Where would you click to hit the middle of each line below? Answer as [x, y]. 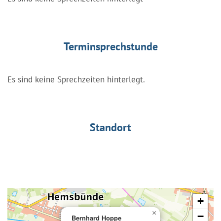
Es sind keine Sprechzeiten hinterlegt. [76, 79]
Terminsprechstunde [110, 46]
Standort [110, 127]
